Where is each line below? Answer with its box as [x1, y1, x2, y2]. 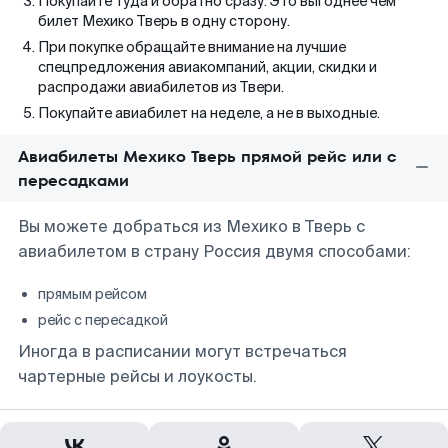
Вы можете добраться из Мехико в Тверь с [18, 216, 365, 237]
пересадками [18, 169, 129, 192]
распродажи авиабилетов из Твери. [38, 78, 284, 96]
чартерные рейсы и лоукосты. [18, 366, 257, 387]
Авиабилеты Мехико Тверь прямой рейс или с [18, 145, 397, 168]
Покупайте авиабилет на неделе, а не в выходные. [38, 104, 380, 122]
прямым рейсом [38, 285, 147, 303]
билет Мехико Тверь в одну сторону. [38, 12, 290, 30]
